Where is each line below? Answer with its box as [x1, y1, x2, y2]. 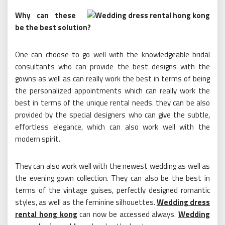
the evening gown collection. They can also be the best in [15, 172, 210, 184]
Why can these [15, 9, 76, 21]
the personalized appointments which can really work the [15, 84, 210, 96]
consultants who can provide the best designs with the [15, 60, 210, 72]
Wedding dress [156, 196, 210, 208]
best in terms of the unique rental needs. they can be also [15, 96, 210, 108]
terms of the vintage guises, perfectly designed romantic [15, 184, 210, 196]
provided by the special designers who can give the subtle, [15, 108, 210, 121]
